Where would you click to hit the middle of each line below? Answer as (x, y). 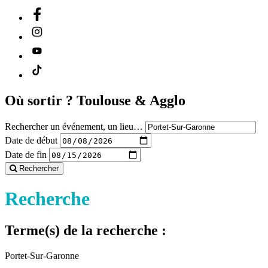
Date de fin (26, 154)
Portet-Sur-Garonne (42, 255)
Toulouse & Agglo (131, 101)
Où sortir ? (41, 101)
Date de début (31, 140)
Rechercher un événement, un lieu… (74, 127)
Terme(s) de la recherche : (86, 231)
